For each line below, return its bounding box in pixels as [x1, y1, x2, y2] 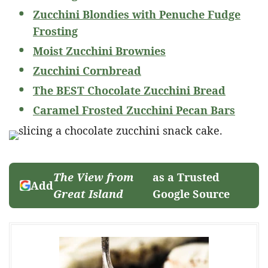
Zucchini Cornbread [33, 63, 141, 78]
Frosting [33, 23, 78, 38]
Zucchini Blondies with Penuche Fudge [33, 7, 240, 22]
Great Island [53, 186, 123, 201]
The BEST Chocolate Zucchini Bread [33, 83, 226, 98]
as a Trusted [153, 169, 220, 184]
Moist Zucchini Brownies [33, 43, 166, 58]
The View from [53, 169, 133, 184]
